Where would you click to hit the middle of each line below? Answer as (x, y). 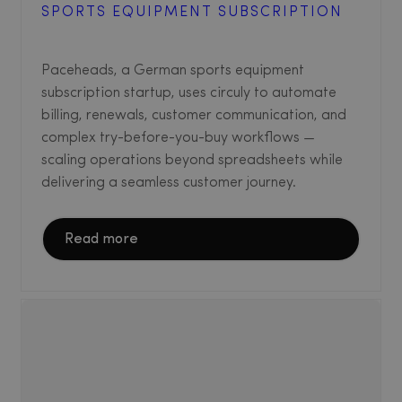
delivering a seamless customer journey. (169, 183)
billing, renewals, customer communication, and (194, 115)
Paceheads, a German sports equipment (173, 70)
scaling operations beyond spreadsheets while (192, 160)
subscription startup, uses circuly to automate (189, 93)
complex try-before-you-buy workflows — (178, 138)
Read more (101, 239)
